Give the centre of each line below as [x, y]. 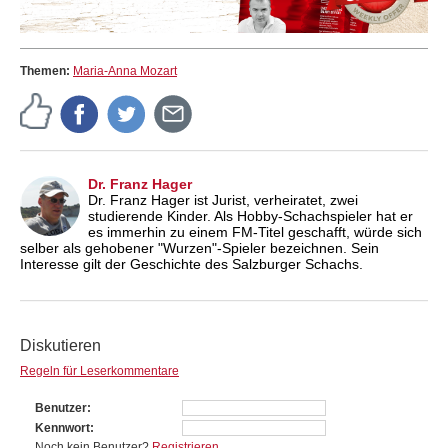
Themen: [46, 70]
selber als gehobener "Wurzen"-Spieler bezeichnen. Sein [199, 247]
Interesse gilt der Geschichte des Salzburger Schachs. [191, 263]
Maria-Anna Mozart [125, 70]
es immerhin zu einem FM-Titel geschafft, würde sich [255, 231]
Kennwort [62, 427]
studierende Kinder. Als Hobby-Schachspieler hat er [250, 215]
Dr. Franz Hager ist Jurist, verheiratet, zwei [223, 199]
